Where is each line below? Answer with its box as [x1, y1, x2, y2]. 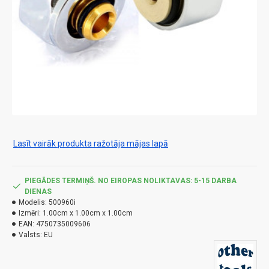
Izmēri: [19, 209, 41, 217]
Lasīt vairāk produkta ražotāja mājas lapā [13, 139, 168, 148]
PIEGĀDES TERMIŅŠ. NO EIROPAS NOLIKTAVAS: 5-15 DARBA [25, 177, 237, 185]
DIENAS [25, 187, 52, 196]
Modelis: [19, 198, 47, 207]
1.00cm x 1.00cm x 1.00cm [43, 209, 133, 217]
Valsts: [19, 231, 42, 239]
